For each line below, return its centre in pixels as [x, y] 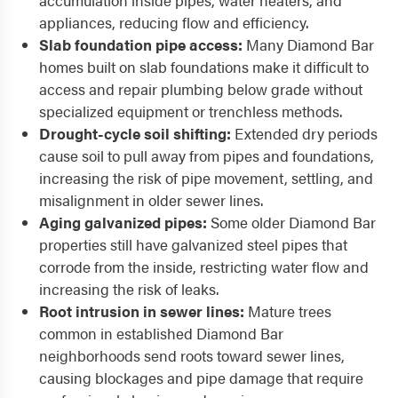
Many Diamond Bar [308, 45]
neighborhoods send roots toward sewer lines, [192, 356]
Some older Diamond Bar [291, 223]
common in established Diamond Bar [161, 334]
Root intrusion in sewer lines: [142, 311]
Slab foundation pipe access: [141, 45]
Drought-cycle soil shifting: [135, 134]
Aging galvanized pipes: [123, 223]
